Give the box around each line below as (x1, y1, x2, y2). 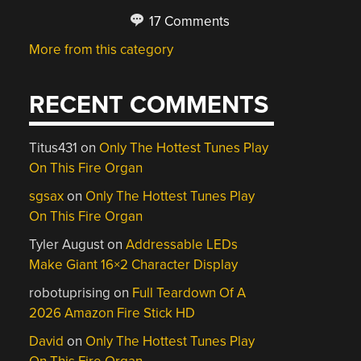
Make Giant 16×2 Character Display (29, 256, 239, 273)
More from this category (29, 40, 174, 58)
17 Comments (146, 12, 230, 30)
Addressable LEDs (126, 236, 239, 253)
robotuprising (29, 284, 111, 301)
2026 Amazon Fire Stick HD (29, 305, 196, 322)
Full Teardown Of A (132, 284, 247, 301)
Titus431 (29, 139, 78, 156)
